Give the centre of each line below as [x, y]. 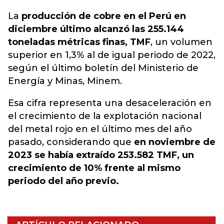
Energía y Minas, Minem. [65, 81]
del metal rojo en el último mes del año [100, 129]
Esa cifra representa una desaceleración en [110, 103]
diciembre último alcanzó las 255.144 [96, 29]
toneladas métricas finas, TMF [79, 42]
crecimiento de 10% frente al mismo [94, 168]
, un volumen [181, 42]
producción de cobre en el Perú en [104, 16]
